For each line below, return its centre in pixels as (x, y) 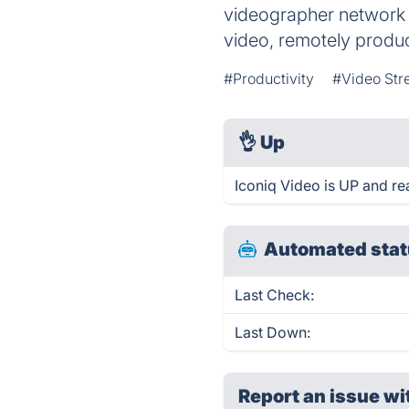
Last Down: (273, 332)
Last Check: (275, 295)
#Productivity (269, 79)
